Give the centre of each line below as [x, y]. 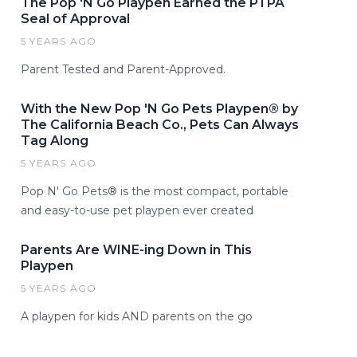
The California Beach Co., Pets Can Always [160, 124]
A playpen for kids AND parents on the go [137, 316]
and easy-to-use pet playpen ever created [137, 210]
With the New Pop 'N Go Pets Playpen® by [159, 108]
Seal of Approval [75, 18]
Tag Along [55, 140]
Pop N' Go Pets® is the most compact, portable [155, 191]
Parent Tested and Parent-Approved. [123, 69]
